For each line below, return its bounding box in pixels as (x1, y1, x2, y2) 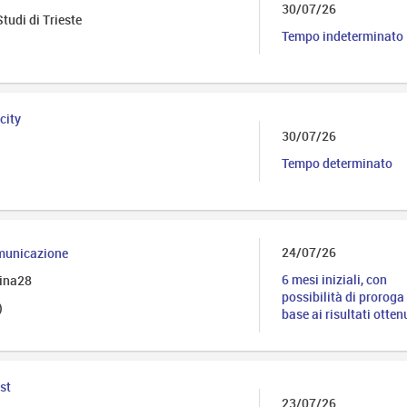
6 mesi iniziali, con (281, 271, 387, 289)
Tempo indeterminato (281, 26, 403, 45)
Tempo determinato (281, 154, 392, 172)
